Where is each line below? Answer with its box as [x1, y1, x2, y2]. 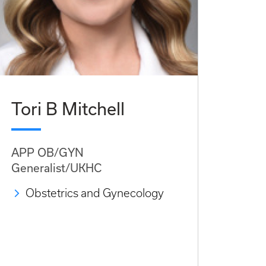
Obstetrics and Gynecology [26, 187, 164, 200]
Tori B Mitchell [11, 99, 125, 119]
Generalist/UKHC [11, 161, 102, 175]
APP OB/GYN [11, 146, 84, 160]
